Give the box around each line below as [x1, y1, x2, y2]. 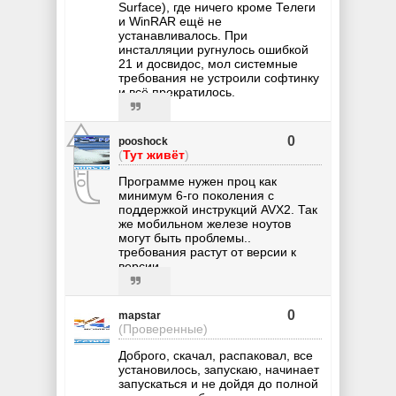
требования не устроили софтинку [118, 70, 319, 85]
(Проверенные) [118, 321, 208, 336]
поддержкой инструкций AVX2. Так [118, 202, 317, 217]
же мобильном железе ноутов [118, 216, 291, 231]
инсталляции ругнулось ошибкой [118, 42, 308, 57]
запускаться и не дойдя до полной [118, 376, 318, 391]
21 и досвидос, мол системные [118, 56, 298, 71]
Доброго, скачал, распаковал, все [118, 347, 313, 362]
